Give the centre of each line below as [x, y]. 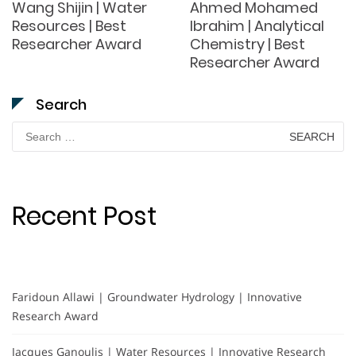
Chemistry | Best [248, 44]
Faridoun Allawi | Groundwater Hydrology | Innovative [157, 297]
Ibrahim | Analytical [257, 26]
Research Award [55, 316]
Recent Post [84, 216]
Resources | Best [69, 26]
